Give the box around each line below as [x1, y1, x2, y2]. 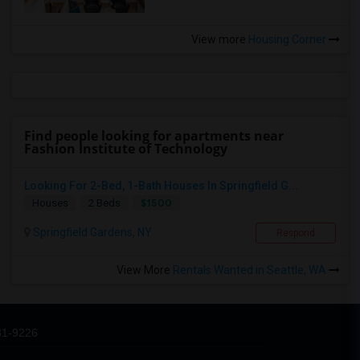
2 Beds [88, 197, 121, 209]
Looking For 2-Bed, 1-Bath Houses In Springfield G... [24, 179, 298, 192]
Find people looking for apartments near [24, 127, 284, 145]
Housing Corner [246, 33, 329, 46]
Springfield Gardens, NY [31, 226, 152, 239]
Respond [276, 227, 315, 239]
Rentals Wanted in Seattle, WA [173, 264, 329, 276]
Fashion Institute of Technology [24, 140, 227, 157]
